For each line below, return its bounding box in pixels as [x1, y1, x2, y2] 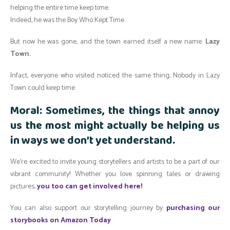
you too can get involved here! [37, 180, 142, 193]
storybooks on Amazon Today [10, 214, 111, 226]
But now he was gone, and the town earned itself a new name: [10, 35, 205, 48]
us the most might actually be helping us [10, 116, 220, 135]
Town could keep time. [10, 82, 76, 94]
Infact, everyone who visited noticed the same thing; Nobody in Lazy [10, 69, 220, 82]
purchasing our [166, 202, 220, 214]
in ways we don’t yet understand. [10, 131, 175, 150]
